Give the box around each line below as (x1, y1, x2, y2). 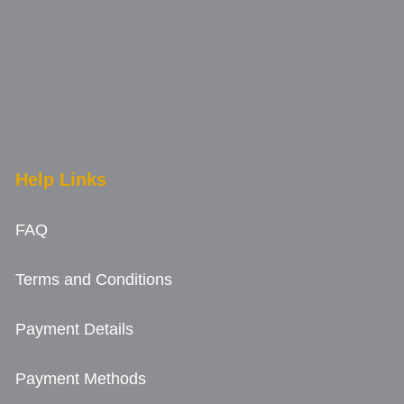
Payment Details (15, 320, 134, 339)
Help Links (15, 170, 107, 190)
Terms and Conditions (15, 271, 173, 289)
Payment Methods (15, 370, 147, 389)
